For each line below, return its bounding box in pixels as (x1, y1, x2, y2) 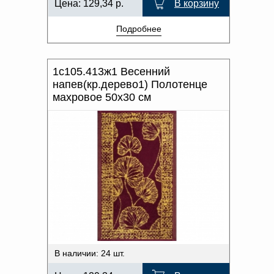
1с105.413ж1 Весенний (53, 65, 170, 78)
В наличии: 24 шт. (54, 248, 125, 258)
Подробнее (116, 24, 161, 34)
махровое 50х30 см (53, 91, 151, 103)
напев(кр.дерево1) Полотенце (53, 78, 207, 91)
